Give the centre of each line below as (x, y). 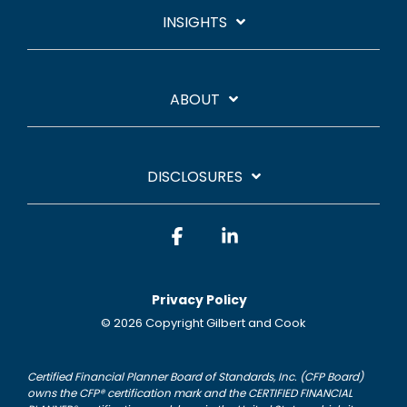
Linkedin (272, 235)
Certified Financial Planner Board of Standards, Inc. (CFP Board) (195, 377)
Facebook (224, 235)
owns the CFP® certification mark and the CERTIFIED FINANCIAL (190, 393)
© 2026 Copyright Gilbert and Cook (203, 323)
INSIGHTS (194, 23)
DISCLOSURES (194, 177)
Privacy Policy (199, 300)
